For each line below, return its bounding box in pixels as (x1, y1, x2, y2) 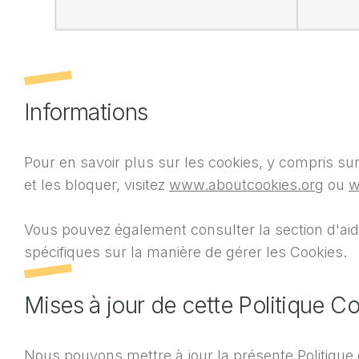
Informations (24, 98, 148, 126)
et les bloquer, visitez (24, 175, 169, 193)
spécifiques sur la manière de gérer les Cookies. (24, 243, 347, 260)
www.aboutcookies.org (169, 175, 324, 193)
